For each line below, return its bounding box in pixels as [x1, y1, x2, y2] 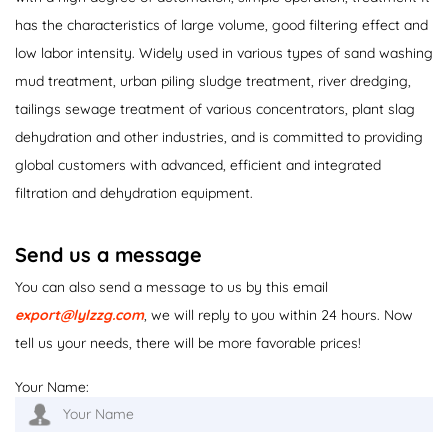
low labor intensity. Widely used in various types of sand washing [15, 43, 433, 62]
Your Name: [15, 377, 89, 396]
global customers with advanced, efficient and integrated [15, 155, 381, 174]
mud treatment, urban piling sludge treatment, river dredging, [15, 71, 411, 90]
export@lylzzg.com [15, 305, 144, 324]
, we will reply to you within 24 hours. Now [144, 305, 413, 324]
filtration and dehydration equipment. [15, 183, 253, 202]
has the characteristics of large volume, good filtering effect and [15, 15, 428, 34]
